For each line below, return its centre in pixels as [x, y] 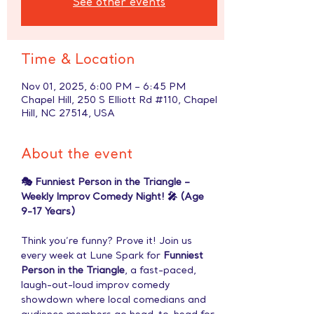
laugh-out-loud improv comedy [97, 286]
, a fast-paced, [162, 271]
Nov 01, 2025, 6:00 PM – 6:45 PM [103, 87]
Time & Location [78, 60]
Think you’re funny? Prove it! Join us [108, 241]
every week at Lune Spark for [92, 256]
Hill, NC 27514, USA [68, 114]
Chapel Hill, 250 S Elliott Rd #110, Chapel [119, 101]
